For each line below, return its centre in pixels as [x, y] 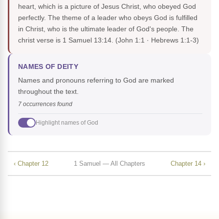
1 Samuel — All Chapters [109, 163]
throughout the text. [48, 92]
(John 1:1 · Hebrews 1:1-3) [157, 40]
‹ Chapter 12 [31, 163]
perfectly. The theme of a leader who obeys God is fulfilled [108, 18]
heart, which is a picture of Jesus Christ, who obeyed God [107, 7]
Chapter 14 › [188, 163]
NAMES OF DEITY [48, 67]
